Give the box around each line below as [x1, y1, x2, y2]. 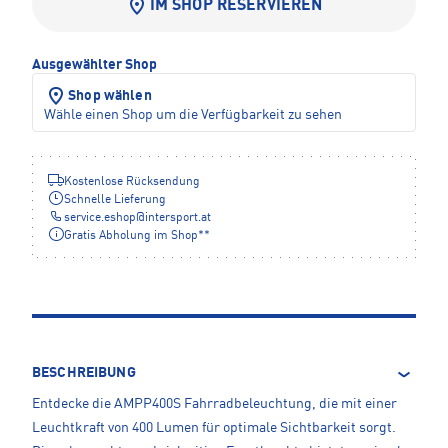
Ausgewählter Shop [32, 58, 157, 73]
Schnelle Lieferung [64, 194, 166, 207]
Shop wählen [68, 89, 152, 104]
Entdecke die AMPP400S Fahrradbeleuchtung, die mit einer [32, 397, 397, 412]
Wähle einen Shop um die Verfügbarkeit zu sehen [44, 108, 342, 123]
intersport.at [145, 212, 211, 225]
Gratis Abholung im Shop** [64, 230, 210, 243]
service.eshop [64, 212, 136, 225]
